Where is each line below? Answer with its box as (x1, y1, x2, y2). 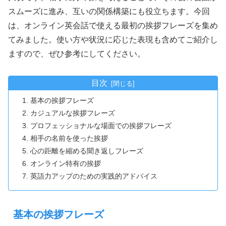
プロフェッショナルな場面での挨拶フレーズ (30, 122, 172, 130)
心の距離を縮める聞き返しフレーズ (30, 147, 144, 155)
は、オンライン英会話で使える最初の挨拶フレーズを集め (8, 21, 218, 30)
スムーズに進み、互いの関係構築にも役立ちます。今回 (8, 7, 210, 16)
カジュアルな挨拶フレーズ (30, 109, 116, 118)
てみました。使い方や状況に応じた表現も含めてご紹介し (8, 35, 218, 44)
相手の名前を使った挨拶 (30, 134, 108, 143)
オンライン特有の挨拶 (30, 159, 101, 168)
